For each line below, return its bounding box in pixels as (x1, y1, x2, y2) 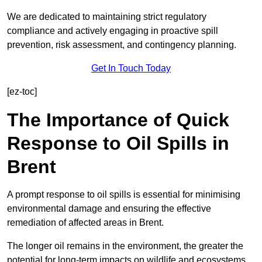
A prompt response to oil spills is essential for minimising (7, 189, 240, 200)
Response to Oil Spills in (7, 133, 229, 154)
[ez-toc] (7, 87, 37, 97)
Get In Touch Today (91, 63, 171, 74)
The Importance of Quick (7, 109, 229, 131)
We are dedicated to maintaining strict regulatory (7, 12, 206, 22)
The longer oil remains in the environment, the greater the (7, 241, 243, 251)
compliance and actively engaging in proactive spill (7, 26, 218, 36)
